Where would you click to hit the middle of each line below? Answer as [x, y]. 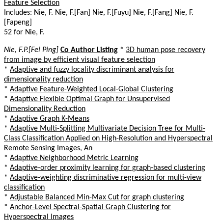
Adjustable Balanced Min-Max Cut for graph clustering [97, 197]
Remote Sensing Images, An [48, 148]
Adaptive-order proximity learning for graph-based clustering [108, 168]
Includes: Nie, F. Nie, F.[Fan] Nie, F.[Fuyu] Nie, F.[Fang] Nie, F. [99, 13]
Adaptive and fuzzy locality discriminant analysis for [92, 69]
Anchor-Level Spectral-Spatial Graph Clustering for [90, 207]
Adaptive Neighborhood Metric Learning [74, 158]
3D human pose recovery [165, 50]
